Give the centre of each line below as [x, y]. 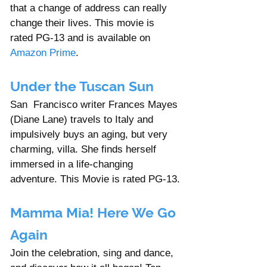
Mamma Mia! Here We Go [95, 212]
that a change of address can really [90, 8]
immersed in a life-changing [73, 164]
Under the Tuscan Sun [82, 86]
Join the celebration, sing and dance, [93, 253]
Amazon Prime [43, 52]
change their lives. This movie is [84, 23]
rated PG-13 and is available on [81, 38]
